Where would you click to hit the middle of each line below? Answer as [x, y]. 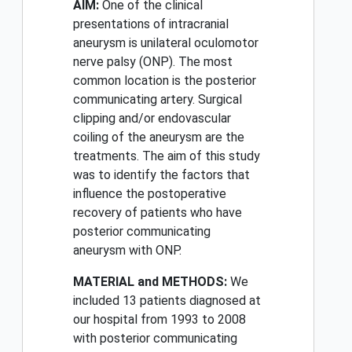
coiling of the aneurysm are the [159, 137]
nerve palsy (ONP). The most [153, 62]
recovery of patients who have [158, 213]
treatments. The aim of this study [167, 156]
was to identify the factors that [161, 175]
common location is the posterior [165, 81]
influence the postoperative [150, 194]
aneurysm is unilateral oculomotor [166, 43]
